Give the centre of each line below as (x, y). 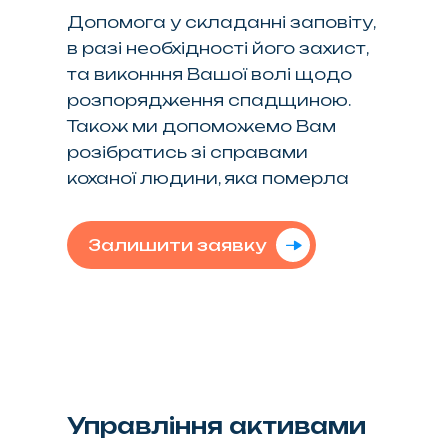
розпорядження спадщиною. (209, 99)
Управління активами (217, 425)
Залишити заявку (177, 244)
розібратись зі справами (188, 151)
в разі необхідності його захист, (218, 47)
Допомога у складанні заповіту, (221, 21)
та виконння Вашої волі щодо (210, 73)
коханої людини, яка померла (208, 177)
